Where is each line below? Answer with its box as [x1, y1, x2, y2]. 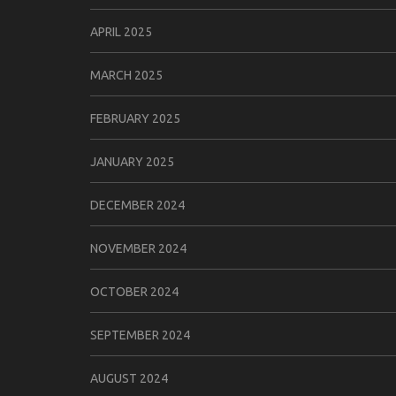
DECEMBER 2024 [90, 197, 185, 212]
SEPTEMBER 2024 [90, 327, 190, 342]
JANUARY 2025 [90, 154, 174, 169]
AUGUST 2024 [90, 370, 168, 385]
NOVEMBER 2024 [90, 240, 187, 255]
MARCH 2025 [90, 67, 163, 82]
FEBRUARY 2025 [90, 110, 180, 126]
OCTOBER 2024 [90, 284, 179, 299]
